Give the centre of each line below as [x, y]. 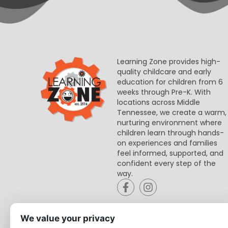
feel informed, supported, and [170, 153]
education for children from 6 [170, 82]
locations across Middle [159, 103]
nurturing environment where [169, 123]
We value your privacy [68, 218]
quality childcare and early [164, 72]
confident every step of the [166, 164]
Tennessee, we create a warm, [172, 113]
